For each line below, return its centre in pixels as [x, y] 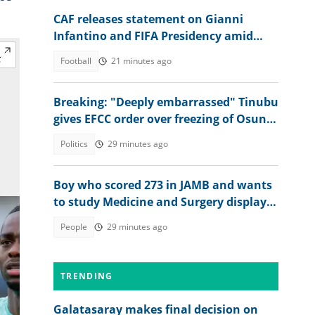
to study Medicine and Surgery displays [163, 202]
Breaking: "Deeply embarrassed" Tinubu [166, 102]
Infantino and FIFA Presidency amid [153, 36]
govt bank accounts [109, 136]
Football [76, 61]
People [74, 227]
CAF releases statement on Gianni [148, 19]
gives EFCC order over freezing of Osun [160, 119]
